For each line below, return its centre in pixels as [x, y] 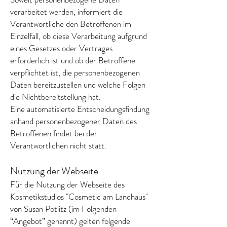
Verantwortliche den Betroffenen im [71, 24]
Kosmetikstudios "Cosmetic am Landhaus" [79, 197]
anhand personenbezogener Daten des [73, 121]
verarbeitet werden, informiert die [66, 12]
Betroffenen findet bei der [54, 133]
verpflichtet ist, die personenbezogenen [75, 72]
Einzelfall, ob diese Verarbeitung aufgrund [79, 36]
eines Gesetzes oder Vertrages [61, 48]
